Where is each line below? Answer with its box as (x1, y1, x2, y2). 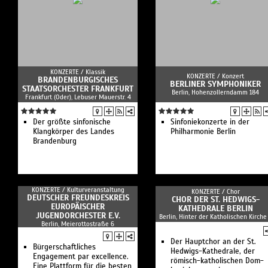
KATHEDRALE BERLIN (178, 203, 253, 214)
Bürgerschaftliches (33, 242, 96, 252)
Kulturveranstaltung (66, 185, 124, 194)
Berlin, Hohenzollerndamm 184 (172, 88, 259, 96)
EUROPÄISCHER (51, 202, 105, 212)
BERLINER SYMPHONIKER (170, 79, 261, 89)
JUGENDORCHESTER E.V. (35, 211, 120, 221)
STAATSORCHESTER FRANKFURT (22, 84, 133, 94)
